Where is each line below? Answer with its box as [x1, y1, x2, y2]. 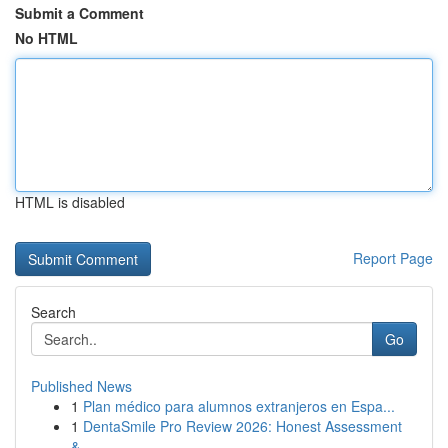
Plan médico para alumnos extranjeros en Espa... [83, 396, 395, 416]
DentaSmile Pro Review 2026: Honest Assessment [83, 416, 402, 436]
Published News [31, 376, 132, 396]
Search [31, 302, 76, 322]
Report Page [353, 248, 433, 268]
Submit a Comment [15, 3, 144, 23]
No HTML [15, 28, 78, 48]
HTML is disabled [15, 192, 125, 212]
